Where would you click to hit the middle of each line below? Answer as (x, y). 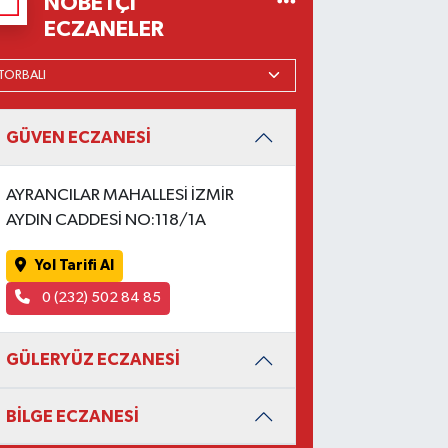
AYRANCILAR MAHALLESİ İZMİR (119, 195)
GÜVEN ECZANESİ (78, 138)
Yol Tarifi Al (74, 265)
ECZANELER (104, 28)
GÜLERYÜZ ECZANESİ (92, 360)
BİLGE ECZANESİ (72, 416)
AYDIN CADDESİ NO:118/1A (105, 220)
